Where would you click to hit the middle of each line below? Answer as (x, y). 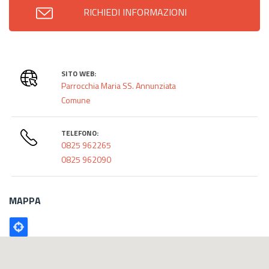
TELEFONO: (80, 133)
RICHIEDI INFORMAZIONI (135, 12)
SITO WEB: (79, 73)
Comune (76, 100)
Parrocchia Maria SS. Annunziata (119, 85)
